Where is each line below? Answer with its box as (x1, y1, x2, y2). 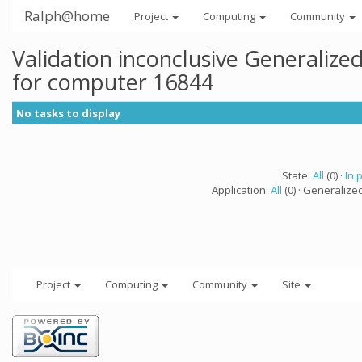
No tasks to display (16, 106, 120, 120)
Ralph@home (24, 6, 110, 25)
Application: (212, 183, 271, 197)
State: (281, 168, 313, 183)
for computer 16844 (12, 67, 213, 97)
